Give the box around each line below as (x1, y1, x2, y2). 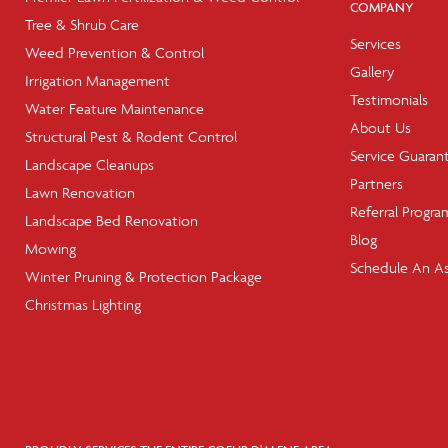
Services (350, 34, 401, 53)
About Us (350, 118, 411, 137)
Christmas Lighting (25, 295, 141, 314)
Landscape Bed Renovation (25, 211, 198, 230)
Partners (350, 174, 403, 193)
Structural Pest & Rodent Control (25, 127, 237, 146)
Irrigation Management (25, 71, 170, 90)
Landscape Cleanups (25, 155, 154, 174)
